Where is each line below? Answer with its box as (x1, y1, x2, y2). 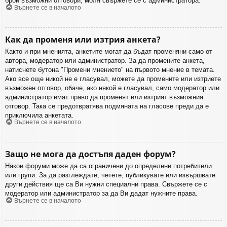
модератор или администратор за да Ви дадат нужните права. (5, 190, 198, 198)
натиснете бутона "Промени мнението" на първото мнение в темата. (5, 65, 215, 73)
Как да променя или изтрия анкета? (5, 33, 161, 45)
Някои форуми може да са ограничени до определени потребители (5, 162, 212, 170)
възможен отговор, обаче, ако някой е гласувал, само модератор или (5, 84, 219, 92)
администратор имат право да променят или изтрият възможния (5, 93, 203, 101)
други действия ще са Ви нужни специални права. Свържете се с (5, 180, 207, 188)
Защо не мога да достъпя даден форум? (5, 148, 176, 160)
